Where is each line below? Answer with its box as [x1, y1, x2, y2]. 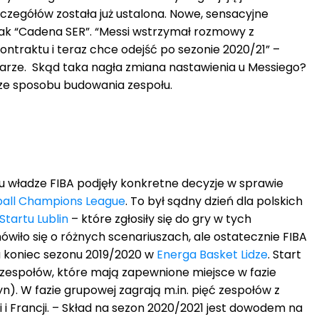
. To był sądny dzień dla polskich [125, 192, 303, 209]
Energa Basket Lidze [157, 246, 268, 263]
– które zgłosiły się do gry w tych [68, 210, 251, 227]
